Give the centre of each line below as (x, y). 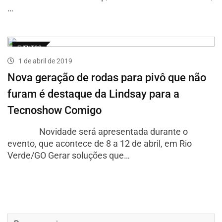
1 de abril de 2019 (45, 61)
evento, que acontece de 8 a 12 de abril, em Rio (100, 144)
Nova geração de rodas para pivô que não (107, 78)
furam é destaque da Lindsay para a (93, 94)
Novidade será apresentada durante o (98, 132)
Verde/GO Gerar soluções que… (69, 156)
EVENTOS (29, 48)
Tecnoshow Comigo (55, 111)
